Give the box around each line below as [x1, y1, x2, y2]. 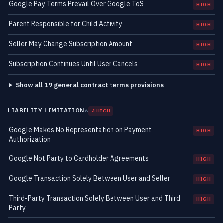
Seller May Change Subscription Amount [9, 39, 132, 48]
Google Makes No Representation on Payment [9, 125, 152, 134]
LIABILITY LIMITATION [8, 107, 85, 114]
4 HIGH [92, 108, 111, 114]
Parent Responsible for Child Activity [9, 19, 122, 28]
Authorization [9, 135, 51, 144]
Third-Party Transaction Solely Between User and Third [9, 194, 180, 203]
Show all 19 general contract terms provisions [15, 81, 164, 89]
